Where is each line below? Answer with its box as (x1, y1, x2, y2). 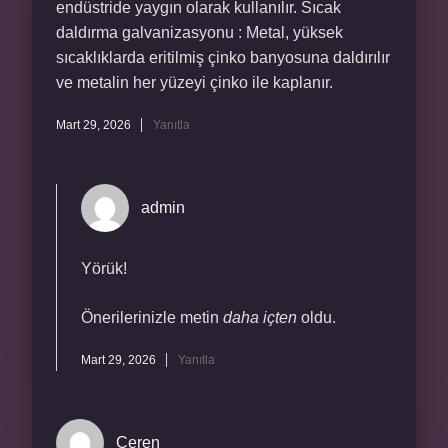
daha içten (223, 309, 297, 326)
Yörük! (81, 260, 127, 277)
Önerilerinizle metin (81, 309, 223, 326)
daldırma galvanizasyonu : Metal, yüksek (56, 24, 343, 41)
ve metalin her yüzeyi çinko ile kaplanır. (56, 74, 333, 91)
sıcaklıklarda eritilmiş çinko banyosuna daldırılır (56, 49, 390, 66)
